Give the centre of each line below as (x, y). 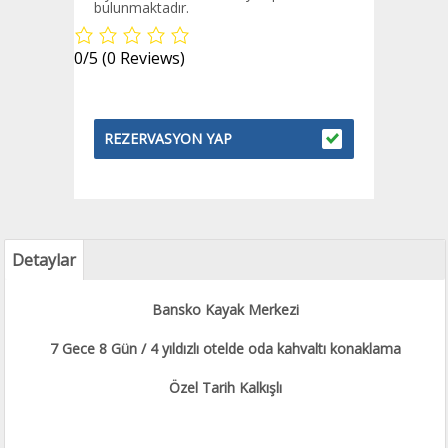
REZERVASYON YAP (168, 138)
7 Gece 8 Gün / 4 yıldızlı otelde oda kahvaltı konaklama (225, 348)
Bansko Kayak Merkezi (225, 309)
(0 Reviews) (143, 58)
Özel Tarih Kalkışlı (225, 387)
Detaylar (44, 260)
